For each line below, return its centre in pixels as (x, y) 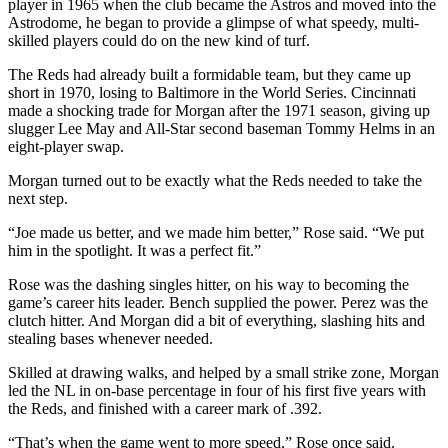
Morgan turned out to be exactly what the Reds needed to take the (215, 180)
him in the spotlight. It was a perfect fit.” (134, 250)
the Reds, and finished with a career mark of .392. (165, 408)
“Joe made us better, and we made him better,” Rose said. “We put (216, 232)
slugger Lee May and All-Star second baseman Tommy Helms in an (221, 128)
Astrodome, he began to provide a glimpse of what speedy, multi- (213, 22)
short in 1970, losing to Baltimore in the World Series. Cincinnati (212, 92)
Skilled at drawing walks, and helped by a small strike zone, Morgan (223, 372)
